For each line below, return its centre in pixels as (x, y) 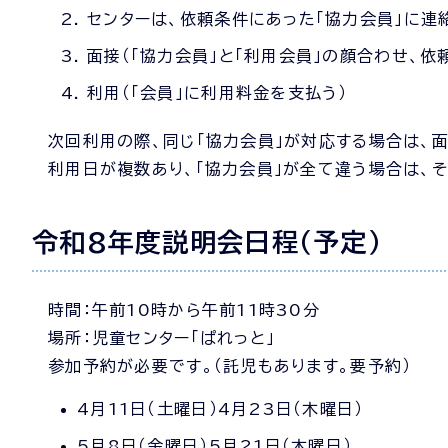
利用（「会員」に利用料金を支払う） (217, 93)
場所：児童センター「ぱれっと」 (162, 338)
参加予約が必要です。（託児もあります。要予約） (230, 366)
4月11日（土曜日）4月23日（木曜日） (220, 409)
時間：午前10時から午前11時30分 (184, 310)
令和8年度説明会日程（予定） (207, 242)
